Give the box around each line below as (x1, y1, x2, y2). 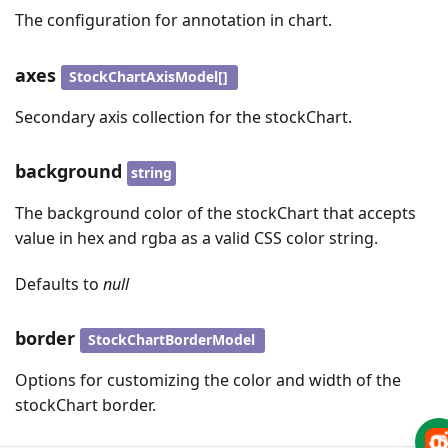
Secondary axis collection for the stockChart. (15, 105, 352, 128)
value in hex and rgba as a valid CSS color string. (15, 226, 378, 249)
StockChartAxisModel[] (69, 67, 228, 87)
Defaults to (15, 272, 103, 295)
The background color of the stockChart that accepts (15, 201, 416, 224)
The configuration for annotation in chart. (15, 9, 332, 32)
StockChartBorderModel (88, 330, 255, 350)
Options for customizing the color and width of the (15, 368, 401, 391)
